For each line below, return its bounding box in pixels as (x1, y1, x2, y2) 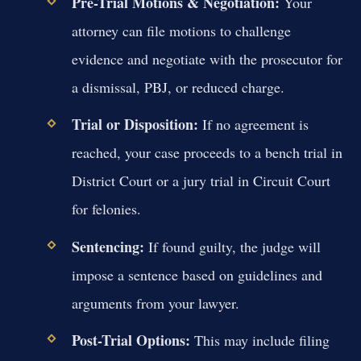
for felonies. (71, 199, 141, 219)
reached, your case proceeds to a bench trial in (71, 143, 342, 163)
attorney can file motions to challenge (71, 21, 291, 41)
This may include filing (189, 330, 330, 350)
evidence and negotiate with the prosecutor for (71, 49, 342, 69)
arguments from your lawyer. (71, 293, 239, 313)
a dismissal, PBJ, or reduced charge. (71, 77, 284, 98)
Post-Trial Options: (71, 329, 190, 351)
